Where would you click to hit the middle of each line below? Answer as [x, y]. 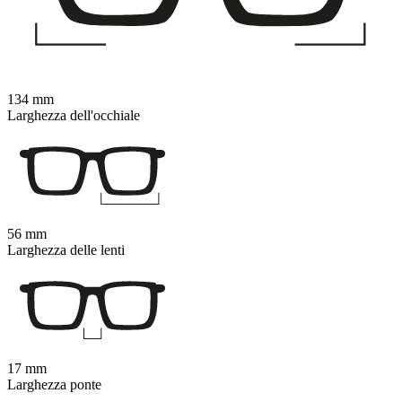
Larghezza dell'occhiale [74, 115]
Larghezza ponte [54, 385]
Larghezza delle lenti [66, 250]
